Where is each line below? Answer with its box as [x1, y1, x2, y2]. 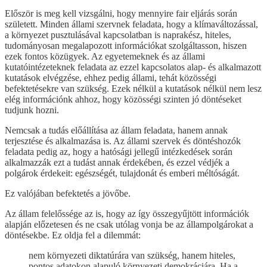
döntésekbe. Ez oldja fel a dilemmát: [5, 229, 141, 240]
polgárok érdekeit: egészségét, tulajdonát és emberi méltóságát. [5, 167, 240, 178]
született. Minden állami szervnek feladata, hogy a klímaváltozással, [5, 18, 258, 29]
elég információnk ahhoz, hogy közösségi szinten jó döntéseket [5, 94, 241, 104]
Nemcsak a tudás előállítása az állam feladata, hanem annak [5, 125, 228, 135]
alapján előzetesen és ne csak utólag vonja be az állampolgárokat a [5, 219, 253, 229]
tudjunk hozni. [5, 104, 59, 115]
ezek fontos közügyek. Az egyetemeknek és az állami [5, 51, 205, 61]
